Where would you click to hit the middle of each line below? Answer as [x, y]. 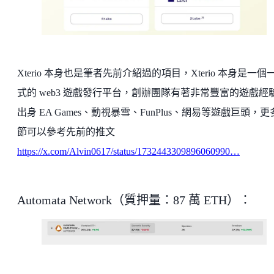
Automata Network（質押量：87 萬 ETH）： [134, 200]
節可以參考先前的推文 [66, 131]
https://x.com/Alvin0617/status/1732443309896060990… [128, 151]
